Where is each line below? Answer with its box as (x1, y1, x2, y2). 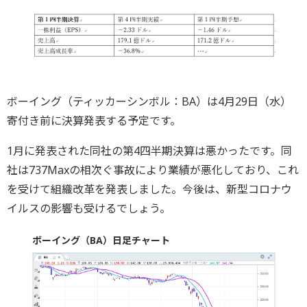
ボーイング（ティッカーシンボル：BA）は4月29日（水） (7, 93, 291, 109)
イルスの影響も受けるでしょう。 (7, 200, 171, 216)
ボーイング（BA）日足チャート (32, 233, 170, 247)
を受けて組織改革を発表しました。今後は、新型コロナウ (7, 181, 292, 197)
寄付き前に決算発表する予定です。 (7, 112, 181, 128)
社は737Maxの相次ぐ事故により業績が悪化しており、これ (7, 162, 299, 177)
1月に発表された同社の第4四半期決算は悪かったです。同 (7, 143, 292, 158)
